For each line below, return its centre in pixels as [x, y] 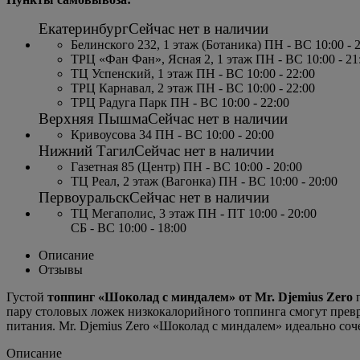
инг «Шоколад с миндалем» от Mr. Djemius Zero [214, 297]
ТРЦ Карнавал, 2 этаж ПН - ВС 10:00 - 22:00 [193, 88]
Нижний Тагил [86, 151]
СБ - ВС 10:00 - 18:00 [129, 228]
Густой [27, 297]
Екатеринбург [84, 29]
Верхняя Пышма [93, 119]
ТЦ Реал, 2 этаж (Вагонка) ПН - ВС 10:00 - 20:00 [204, 182]
